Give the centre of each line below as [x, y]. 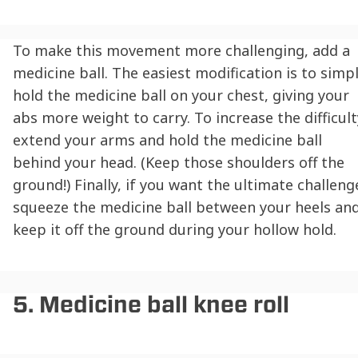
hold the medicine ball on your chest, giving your [181, 95]
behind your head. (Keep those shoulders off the [179, 163]
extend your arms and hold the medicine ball [167, 140]
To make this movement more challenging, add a [181, 51]
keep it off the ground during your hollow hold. [175, 230]
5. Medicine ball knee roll [151, 305]
